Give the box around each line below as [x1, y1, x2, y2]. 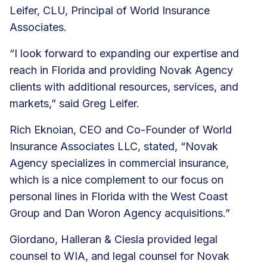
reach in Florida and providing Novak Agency [10, 63, 233, 76]
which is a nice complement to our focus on [10, 173, 223, 186]
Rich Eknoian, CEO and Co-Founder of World [10, 123, 232, 136]
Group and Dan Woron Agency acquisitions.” [10, 206, 230, 219]
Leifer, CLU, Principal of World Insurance [10, 4, 210, 17]
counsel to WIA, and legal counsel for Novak [10, 249, 229, 262]
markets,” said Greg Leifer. [10, 97, 139, 110]
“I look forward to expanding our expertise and [10, 46, 239, 60]
